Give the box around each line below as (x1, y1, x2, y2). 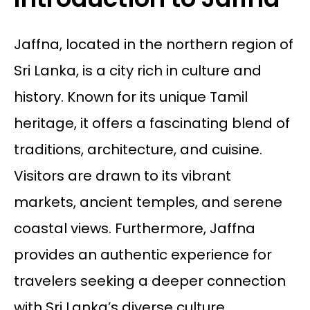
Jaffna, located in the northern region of (13, 35, 293, 55)
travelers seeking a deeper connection (13, 271, 286, 291)
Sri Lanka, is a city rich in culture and (13, 61, 262, 81)
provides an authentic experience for (13, 245, 272, 265)
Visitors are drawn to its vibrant (13, 166, 231, 186)
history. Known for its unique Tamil (13, 87, 248, 107)
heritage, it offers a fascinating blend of (13, 113, 290, 134)
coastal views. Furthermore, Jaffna (13, 219, 255, 239)
